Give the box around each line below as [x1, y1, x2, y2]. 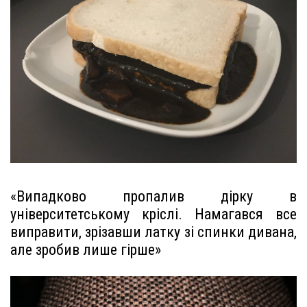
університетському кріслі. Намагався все [10, 206, 297, 223]
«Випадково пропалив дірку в [10, 188, 297, 206]
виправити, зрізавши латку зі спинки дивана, [10, 223, 297, 241]
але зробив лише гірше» [10, 241, 161, 259]
